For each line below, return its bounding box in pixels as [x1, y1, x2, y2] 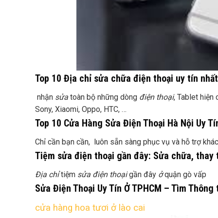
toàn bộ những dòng [68, 92, 139, 102]
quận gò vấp [163, 170, 206, 179]
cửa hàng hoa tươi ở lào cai [35, 202, 145, 213]
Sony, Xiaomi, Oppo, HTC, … [35, 105, 127, 114]
